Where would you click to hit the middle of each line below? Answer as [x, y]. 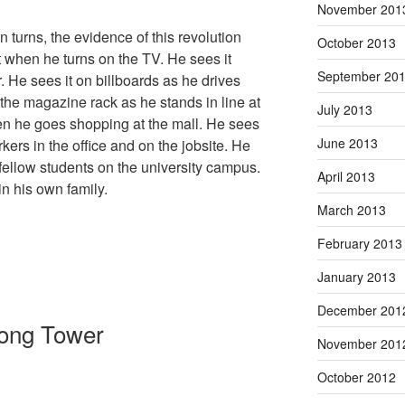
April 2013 [346, 176]
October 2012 [356, 377]
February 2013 [359, 243]
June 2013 [347, 142]
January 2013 [356, 276]
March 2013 [351, 209]
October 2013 [356, 42]
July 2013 [344, 109]
